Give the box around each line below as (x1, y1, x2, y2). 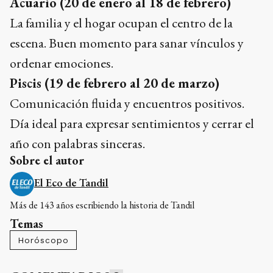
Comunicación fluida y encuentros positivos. (10, 94, 244, 112)
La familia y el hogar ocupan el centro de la (10, 14, 233, 32)
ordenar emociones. (10, 54, 113, 72)
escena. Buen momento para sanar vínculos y (10, 34, 244, 52)
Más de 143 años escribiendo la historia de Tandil (10, 199, 194, 211)
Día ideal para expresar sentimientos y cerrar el (10, 115, 254, 132)
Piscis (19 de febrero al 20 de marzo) (10, 74, 219, 92)
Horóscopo (18, 235, 69, 245)
